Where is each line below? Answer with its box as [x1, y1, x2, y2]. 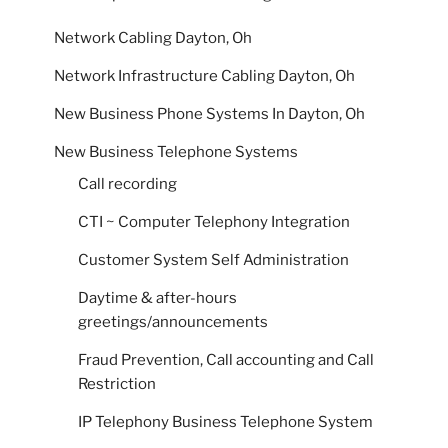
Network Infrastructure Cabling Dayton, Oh [54, 67, 355, 86]
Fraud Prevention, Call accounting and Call [78, 350, 374, 369]
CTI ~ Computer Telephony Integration [78, 212, 350, 231]
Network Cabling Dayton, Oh [54, 29, 252, 48]
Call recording [78, 174, 177, 193]
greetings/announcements [78, 312, 268, 331]
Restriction [78, 374, 156, 393]
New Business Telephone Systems [54, 143, 298, 162]
